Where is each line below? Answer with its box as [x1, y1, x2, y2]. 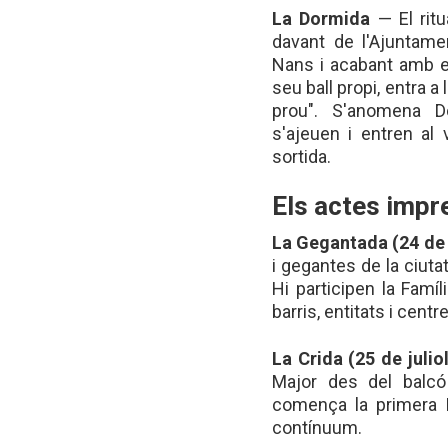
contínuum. [272, 417, 362, 438]
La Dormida [272, 7, 371, 29]
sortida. [272, 145, 331, 167]
